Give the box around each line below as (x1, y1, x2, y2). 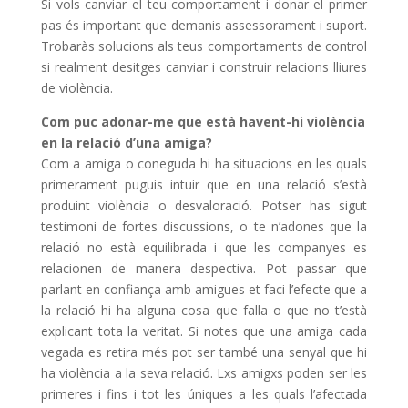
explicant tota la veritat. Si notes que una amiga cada (40, 322, 368, 341)
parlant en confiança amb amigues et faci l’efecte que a (40, 280, 368, 299)
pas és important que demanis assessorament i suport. (40, 16, 368, 35)
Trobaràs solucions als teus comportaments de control (40, 37, 368, 56)
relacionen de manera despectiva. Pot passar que (40, 260, 368, 278)
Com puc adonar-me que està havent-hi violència (40, 113, 365, 131)
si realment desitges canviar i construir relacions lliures (40, 58, 368, 76)
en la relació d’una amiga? (40, 134, 212, 152)
